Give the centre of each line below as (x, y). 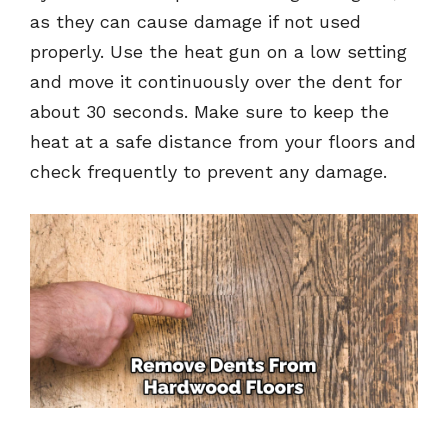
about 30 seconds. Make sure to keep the (209, 112)
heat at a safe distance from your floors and (223, 142)
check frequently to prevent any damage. (208, 172)
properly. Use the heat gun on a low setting (218, 52)
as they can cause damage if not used (195, 22)
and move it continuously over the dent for (216, 82)
